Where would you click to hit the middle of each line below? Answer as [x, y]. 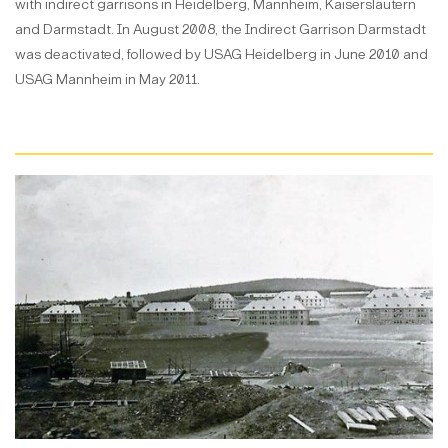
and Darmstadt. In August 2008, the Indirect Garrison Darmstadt [220, 29]
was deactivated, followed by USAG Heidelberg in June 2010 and [221, 54]
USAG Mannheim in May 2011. [107, 79]
